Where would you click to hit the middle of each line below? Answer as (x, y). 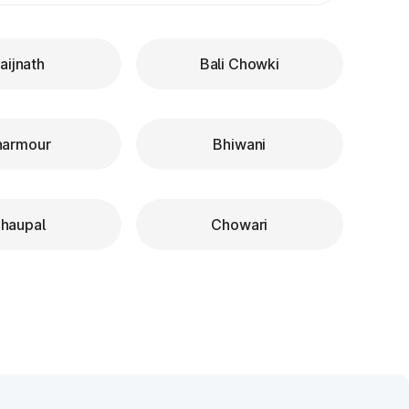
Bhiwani (240, 144)
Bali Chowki (239, 64)
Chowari (240, 225)
